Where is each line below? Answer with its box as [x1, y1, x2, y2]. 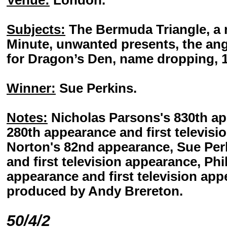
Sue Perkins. [56, 81, 137, 95]
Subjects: [7, 22, 65, 36]
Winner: [7, 81, 56, 95]
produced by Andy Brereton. [7, 184, 183, 198]
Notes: [7, 110, 48, 125]
